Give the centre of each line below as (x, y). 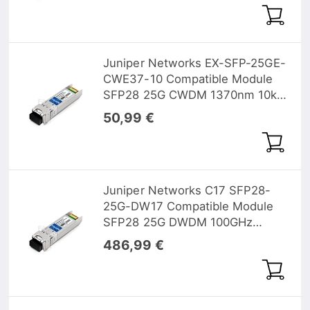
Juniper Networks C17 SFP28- (187, 190)
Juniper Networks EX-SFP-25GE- (195, 63)
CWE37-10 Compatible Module (188, 79)
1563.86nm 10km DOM (166, 238)
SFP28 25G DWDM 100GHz (178, 222)
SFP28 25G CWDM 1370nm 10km (195, 95)
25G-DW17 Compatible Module (189, 206)
